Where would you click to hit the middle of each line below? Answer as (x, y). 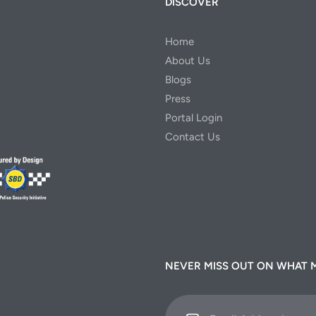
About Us (188, 61)
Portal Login (194, 118)
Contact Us (193, 137)
